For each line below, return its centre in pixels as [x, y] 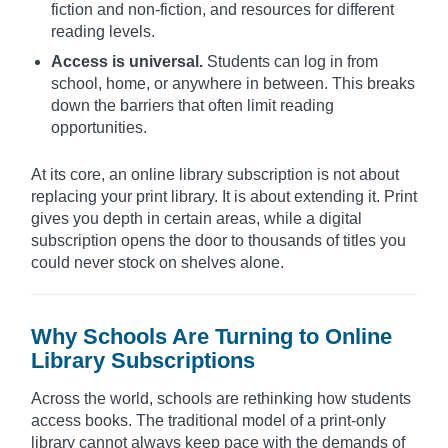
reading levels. [103, 31]
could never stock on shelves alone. [157, 262]
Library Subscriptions [143, 360]
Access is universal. [127, 61]
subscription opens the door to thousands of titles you [218, 240]
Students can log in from [290, 61]
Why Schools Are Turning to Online [211, 336]
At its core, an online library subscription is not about [215, 174]
